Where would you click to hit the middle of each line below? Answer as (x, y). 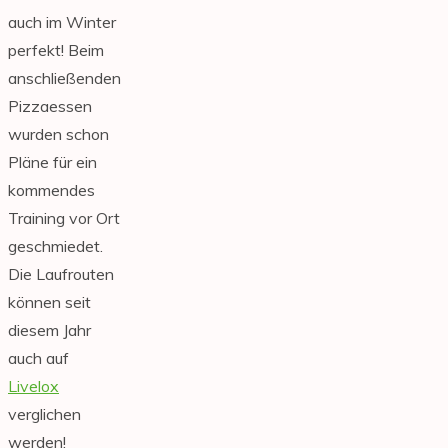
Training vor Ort (64, 218)
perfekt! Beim (56, 50)
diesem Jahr (49, 330)
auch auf (38, 358)
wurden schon (58, 134)
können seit (49, 302)
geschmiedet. (55, 246)
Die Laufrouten (61, 274)
